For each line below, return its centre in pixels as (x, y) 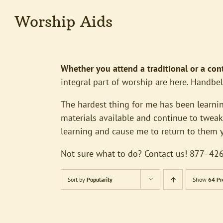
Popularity (100, 179)
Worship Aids (64, 22)
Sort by (77, 179)
